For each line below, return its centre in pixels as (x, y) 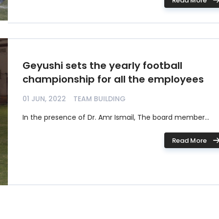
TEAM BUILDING (99, 99)
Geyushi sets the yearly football (102, 66)
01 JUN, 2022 (44, 99)
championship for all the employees (113, 79)
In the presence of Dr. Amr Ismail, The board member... (116, 117)
